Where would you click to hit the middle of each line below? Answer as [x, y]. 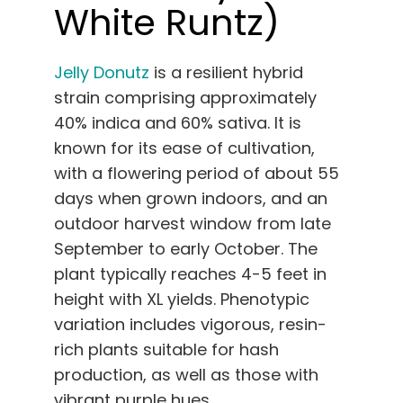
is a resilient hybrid [228, 73]
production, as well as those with [186, 375]
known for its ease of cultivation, [184, 148]
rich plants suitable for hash [166, 350]
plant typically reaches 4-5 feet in [190, 274]
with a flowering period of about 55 [197, 174]
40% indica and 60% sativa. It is [178, 123]
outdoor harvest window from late [193, 224]
